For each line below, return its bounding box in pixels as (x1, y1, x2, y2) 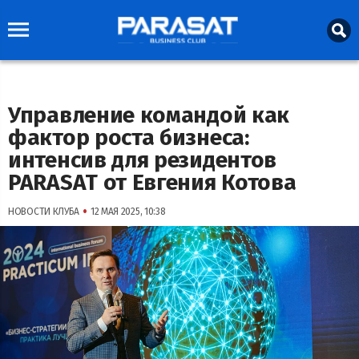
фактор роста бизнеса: (8, 124, 249, 151)
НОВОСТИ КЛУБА (8, 206, 80, 217)
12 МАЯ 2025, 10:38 (90, 206, 166, 217)
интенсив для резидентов (8, 147, 277, 173)
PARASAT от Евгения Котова (8, 169, 296, 196)
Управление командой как (8, 102, 290, 128)
